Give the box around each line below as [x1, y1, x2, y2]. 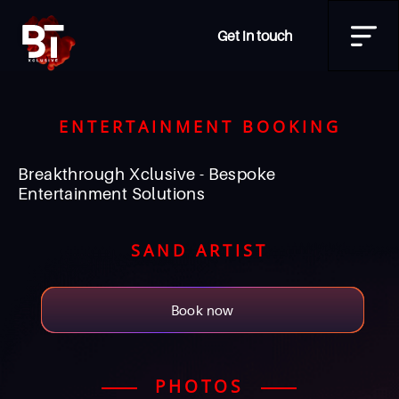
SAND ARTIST [131, 240, 268, 261]
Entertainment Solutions [18, 183, 206, 203]
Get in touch [217, 27, 292, 45]
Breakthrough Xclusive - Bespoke [18, 164, 276, 183]
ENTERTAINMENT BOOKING [58, 116, 341, 137]
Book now [170, 302, 234, 318]
